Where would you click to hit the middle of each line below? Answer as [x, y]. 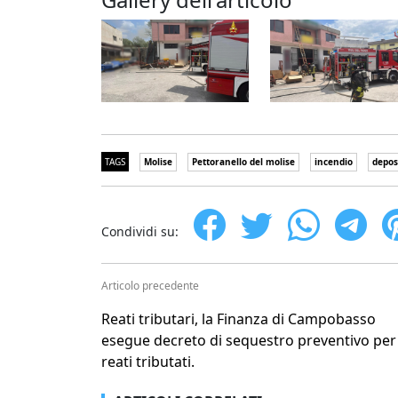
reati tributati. [148, 362]
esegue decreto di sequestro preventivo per [249, 341]
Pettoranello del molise [243, 162]
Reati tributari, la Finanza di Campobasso [239, 319]
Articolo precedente [150, 286]
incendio [334, 162]
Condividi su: [140, 232]
